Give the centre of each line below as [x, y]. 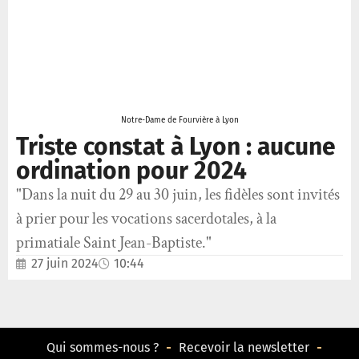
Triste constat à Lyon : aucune [176, 147]
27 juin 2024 [65, 264]
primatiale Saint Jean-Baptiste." [114, 243]
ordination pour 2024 [131, 171]
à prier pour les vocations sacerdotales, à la [146, 219]
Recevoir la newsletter [244, 348]
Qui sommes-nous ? [102, 348]
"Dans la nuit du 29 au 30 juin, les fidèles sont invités [178, 195]
